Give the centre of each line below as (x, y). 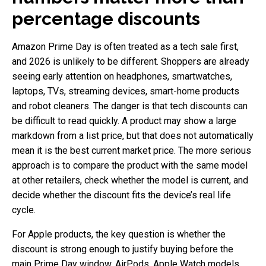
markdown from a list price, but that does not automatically (133, 135)
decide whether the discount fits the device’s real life (121, 195)
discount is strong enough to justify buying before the (123, 249)
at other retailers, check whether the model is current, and (130, 180)
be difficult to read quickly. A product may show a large (124, 121)
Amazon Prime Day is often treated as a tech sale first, (125, 46)
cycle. (24, 210)
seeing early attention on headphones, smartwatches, (122, 76)
